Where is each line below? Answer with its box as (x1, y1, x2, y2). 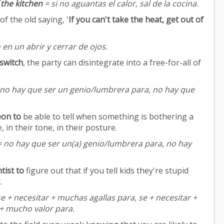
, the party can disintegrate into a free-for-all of (23, 57, 201, 68)
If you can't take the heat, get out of (68, 14, 203, 25)
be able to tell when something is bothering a (21, 111, 193, 122)
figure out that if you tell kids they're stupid (24, 165, 188, 176)
